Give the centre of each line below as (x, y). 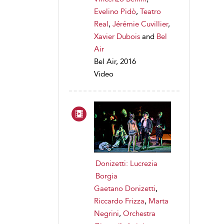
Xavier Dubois (117, 36)
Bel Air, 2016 (115, 61)
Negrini (106, 213)
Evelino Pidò (115, 11)
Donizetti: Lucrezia (126, 163)
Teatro (150, 11)
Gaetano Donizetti (125, 188)
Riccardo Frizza (119, 201)
